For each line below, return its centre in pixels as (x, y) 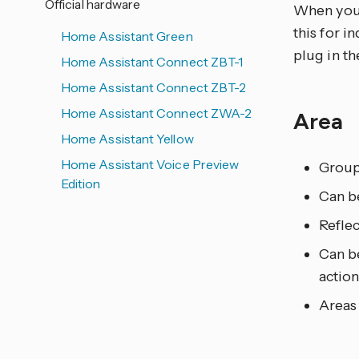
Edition (81, 184)
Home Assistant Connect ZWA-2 (157, 113)
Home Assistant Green (127, 36)
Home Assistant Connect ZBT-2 (154, 87)
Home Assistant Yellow (127, 139)
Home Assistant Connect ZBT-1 (152, 62)
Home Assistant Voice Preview (150, 164)
